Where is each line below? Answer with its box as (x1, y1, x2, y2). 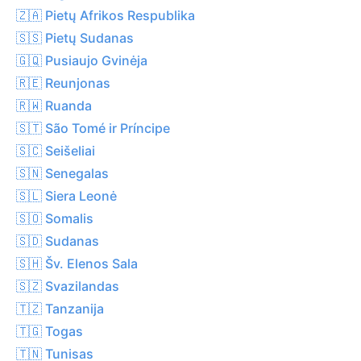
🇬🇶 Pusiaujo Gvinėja (16, 52, 147, 68)
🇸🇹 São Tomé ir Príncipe (16, 119, 170, 136)
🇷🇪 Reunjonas (16, 74, 110, 91)
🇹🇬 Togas (16, 322, 83, 339)
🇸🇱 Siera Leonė (16, 187, 117, 204)
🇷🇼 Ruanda (16, 97, 92, 114)
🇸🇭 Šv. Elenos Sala (16, 255, 138, 272)
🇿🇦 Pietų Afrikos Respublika (16, 6, 195, 23)
